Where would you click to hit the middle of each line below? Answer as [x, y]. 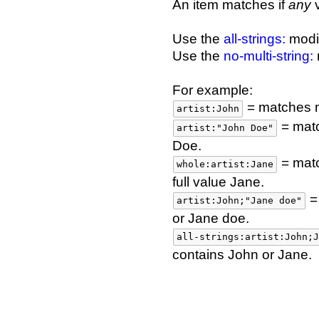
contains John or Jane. [242, 255]
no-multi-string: [268, 56]
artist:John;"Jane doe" [239, 201]
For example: [213, 90]
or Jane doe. [211, 219]
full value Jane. [218, 182]
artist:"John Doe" [225, 128]
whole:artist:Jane [225, 164]
